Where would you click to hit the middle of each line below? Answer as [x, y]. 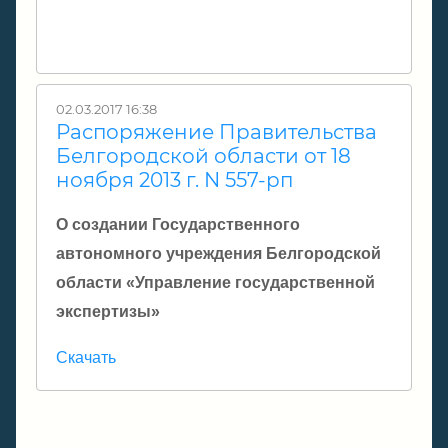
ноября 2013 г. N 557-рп [174, 179]
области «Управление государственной [215, 282]
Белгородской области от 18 [203, 155]
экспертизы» [108, 311]
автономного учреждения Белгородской [218, 253]
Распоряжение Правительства [216, 131]
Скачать [86, 357]
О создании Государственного [178, 224]
